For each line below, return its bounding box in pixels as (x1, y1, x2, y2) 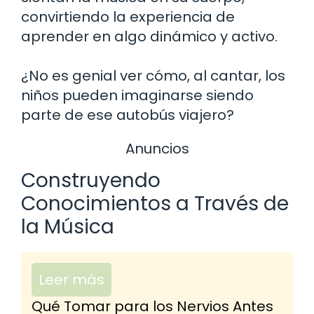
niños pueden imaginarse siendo (21, 85, 254, 105)
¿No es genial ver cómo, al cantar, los (21, 65, 285, 86)
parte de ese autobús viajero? (21, 104, 234, 125)
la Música (21, 213, 114, 241)
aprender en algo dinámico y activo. (21, 26, 278, 46)
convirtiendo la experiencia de (21, 6, 235, 27)
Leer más (39, 270, 104, 290)
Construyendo (21, 167, 161, 195)
